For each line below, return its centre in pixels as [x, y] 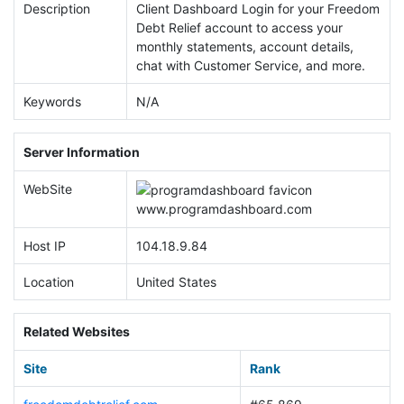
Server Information [81, 151]
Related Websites [76, 332]
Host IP [44, 245]
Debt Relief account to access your [239, 28]
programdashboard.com [240, 209]
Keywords [52, 102]
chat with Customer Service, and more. [250, 66]
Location [48, 281]
